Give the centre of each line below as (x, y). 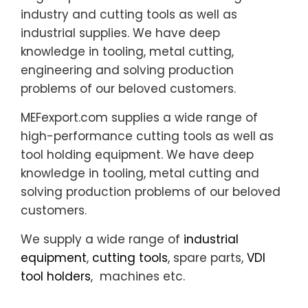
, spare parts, (207, 257)
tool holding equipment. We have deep (137, 154)
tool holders (56, 276)
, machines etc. (138, 276)
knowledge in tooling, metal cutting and (140, 173)
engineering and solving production (127, 70)
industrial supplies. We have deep (120, 33)
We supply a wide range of (102, 239)
